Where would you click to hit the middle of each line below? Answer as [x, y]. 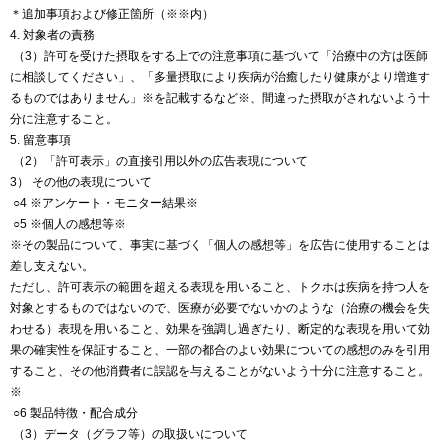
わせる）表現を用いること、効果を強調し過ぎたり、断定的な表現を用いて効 [220, 329]
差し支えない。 [52, 266]
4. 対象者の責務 [52, 35]
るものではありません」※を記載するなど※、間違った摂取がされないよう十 [220, 98]
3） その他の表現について [81, 182]
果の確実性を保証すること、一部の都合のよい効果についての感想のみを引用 [220, 350]
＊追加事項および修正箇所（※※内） [112, 14]
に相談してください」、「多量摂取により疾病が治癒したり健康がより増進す [220, 77]
